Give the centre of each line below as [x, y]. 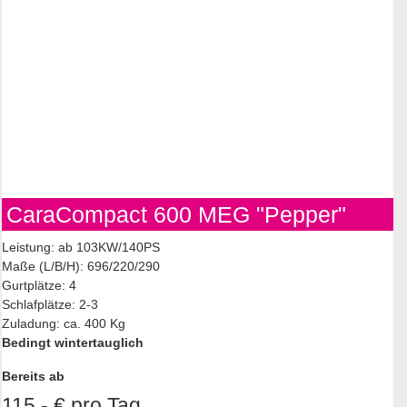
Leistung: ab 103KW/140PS [81, 247]
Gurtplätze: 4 [39, 285]
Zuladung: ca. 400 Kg [64, 323]
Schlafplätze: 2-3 [50, 304]
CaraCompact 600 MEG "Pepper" [176, 214]
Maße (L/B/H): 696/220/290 [81, 266]
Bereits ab [33, 376]
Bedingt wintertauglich [73, 342]
